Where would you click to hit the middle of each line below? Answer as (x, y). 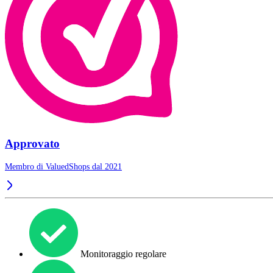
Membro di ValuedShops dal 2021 (63, 166)
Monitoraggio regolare (122, 253)
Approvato (32, 143)
